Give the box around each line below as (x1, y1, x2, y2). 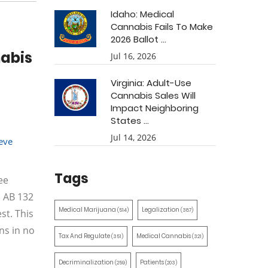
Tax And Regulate (59, 232, 111, 240)
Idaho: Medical (111, 8, 174, 20)
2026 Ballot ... (111, 33, 166, 45)
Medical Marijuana (59, 205, 117, 214)
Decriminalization (59, 258, 115, 267)
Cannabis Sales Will (111, 89, 196, 102)
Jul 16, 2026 (111, 50, 156, 62)
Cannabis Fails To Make (111, 20, 213, 33)
